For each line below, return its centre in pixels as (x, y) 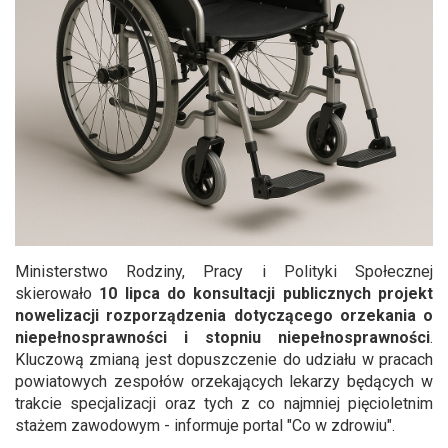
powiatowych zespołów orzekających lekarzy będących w (224, 381)
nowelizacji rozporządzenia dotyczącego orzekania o (224, 315)
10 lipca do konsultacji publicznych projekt (262, 293)
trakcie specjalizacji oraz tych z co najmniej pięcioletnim (224, 403)
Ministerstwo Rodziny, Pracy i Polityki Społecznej (224, 271)
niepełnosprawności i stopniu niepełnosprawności (222, 337)
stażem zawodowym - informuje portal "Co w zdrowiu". (205, 425)
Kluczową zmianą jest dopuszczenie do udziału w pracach (224, 359)
